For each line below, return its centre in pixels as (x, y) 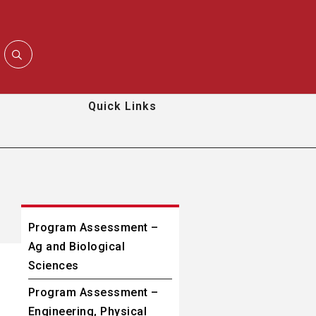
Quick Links (123, 107)
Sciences (54, 265)
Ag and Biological (77, 246)
